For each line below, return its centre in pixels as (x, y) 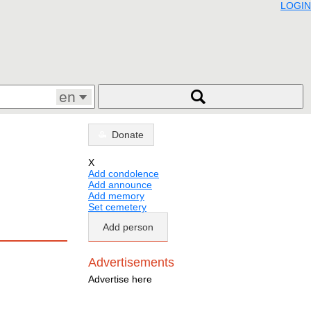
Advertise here (120, 279)
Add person (128, 227)
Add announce (120, 185)
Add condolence (124, 174)
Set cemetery (117, 207)
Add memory (116, 196)
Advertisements (131, 263)
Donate (128, 135)
